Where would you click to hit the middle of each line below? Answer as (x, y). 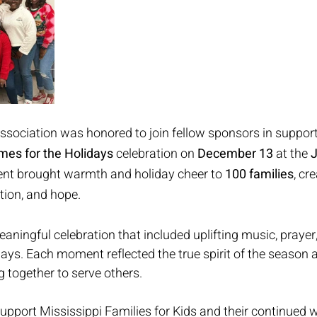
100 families (259, 174)
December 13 (235, 154)
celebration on (155, 154)
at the (292, 154)
